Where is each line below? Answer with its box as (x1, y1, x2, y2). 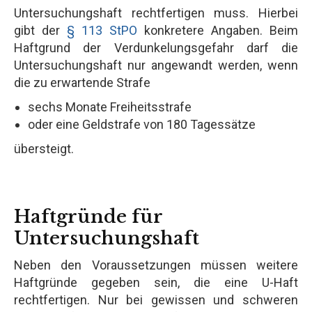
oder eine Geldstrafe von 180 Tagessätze (28, 116, 256, 132)
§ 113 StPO (67, 22, 137, 38)
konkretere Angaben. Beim (137, 22, 298, 38)
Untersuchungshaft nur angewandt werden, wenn (14, 57, 298, 72)
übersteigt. (14, 141, 74, 156)
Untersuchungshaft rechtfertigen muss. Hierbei (14, 5, 298, 20)
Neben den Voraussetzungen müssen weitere (14, 257, 298, 272)
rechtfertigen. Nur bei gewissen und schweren (14, 292, 298, 307)
